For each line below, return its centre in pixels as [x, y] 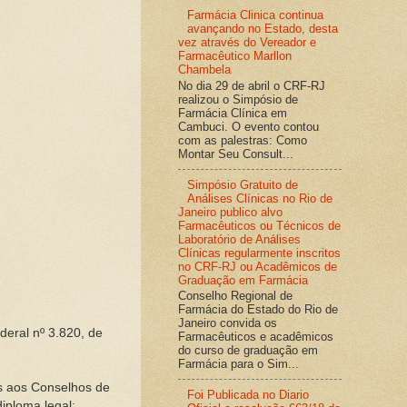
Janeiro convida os [228, 323]
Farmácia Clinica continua [256, 15]
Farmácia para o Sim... [238, 364]
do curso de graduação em [248, 351]
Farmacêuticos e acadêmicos [256, 337]
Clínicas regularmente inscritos [259, 253]
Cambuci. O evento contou [248, 126]
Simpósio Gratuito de [243, 184]
